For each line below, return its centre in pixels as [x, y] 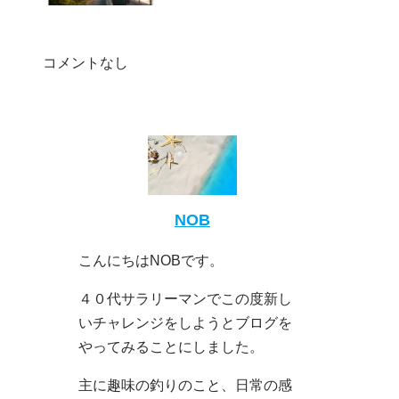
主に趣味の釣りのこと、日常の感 [186, 385]
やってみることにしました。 [171, 346]
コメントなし [85, 63]
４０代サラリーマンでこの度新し [186, 298]
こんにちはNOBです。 [151, 260]
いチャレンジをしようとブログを [186, 322]
